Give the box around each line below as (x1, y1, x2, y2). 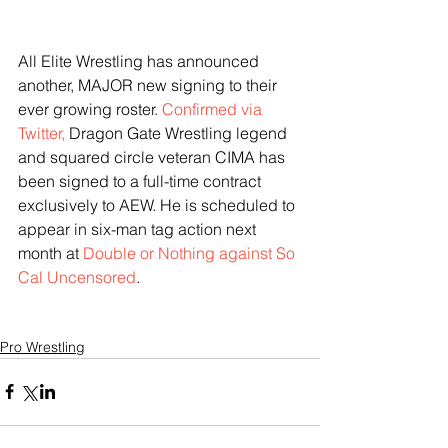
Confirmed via (162, 98, 266, 119)
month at (18, 242, 83, 263)
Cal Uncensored (18, 266, 136, 287)
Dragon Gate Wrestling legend (65, 122, 291, 143)
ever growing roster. (18, 98, 162, 119)
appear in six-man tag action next (18, 218, 260, 239)
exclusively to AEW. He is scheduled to (18, 194, 299, 215)
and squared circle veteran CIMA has (18, 146, 289, 167)
